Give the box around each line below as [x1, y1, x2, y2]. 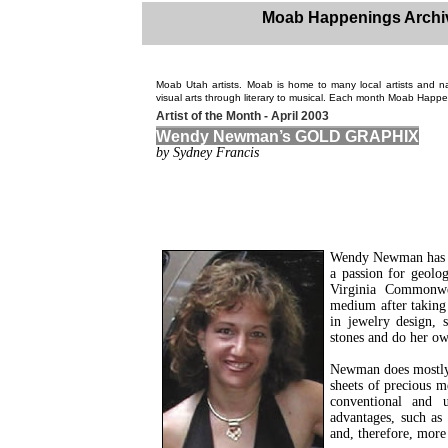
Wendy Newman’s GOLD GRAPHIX [156, 128, 419, 145]
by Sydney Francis [156, 145, 259, 160]
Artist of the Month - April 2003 [156, 109, 329, 123]
